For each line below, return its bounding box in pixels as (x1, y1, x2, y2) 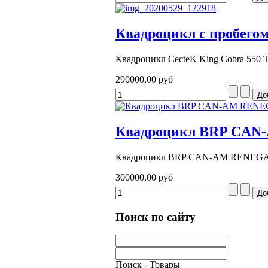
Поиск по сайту (115, 210, 196, 223)
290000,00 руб (115, 74, 173, 84)
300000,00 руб (115, 172, 173, 182)
